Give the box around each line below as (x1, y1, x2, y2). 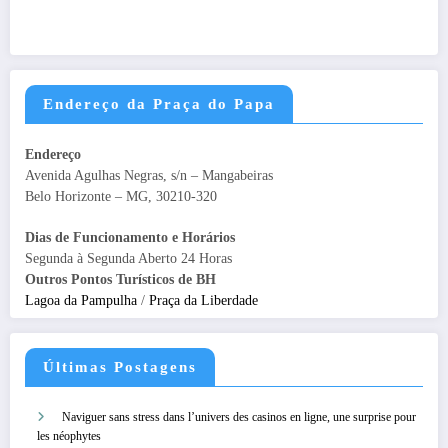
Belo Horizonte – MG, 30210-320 (25, 189, 217, 205)
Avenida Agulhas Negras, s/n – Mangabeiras (25, 168, 273, 184)
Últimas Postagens (43, 359, 197, 376)
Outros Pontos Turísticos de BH (25, 271, 216, 287)
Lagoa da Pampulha (25, 292, 137, 308)
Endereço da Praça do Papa (43, 96, 275, 113)
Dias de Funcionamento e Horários (25, 229, 235, 245)
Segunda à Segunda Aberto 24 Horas (25, 250, 232, 266)
